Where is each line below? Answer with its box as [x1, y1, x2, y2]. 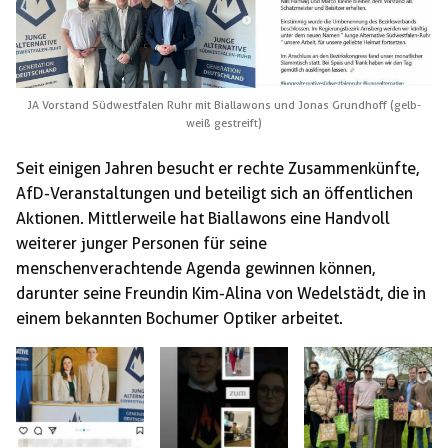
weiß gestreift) [186, 115, 262, 130]
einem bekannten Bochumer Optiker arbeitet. [16, 308, 343, 328]
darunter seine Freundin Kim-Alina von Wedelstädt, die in [16, 283, 426, 303]
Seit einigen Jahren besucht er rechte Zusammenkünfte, [16, 158, 419, 178]
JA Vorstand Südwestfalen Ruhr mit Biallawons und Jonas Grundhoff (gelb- [27, 97, 421, 112]
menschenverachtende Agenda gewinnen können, [16, 258, 375, 278]
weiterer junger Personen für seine [16, 233, 267, 253]
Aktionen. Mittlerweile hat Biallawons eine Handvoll [16, 208, 390, 228]
